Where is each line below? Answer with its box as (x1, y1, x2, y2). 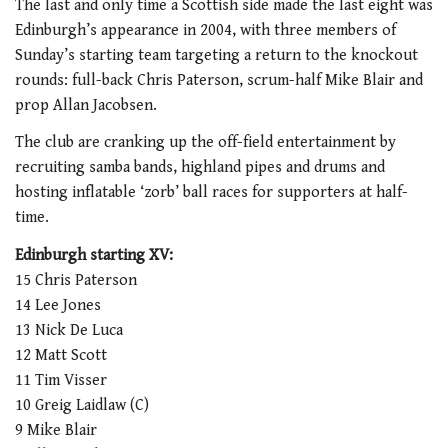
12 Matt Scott (15, 345, 107, 365)
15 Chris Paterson (15, 270, 137, 290)
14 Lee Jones (15, 295, 101, 315)
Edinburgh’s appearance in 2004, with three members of (15, 20, 396, 40)
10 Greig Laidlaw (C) (15, 395, 149, 415)
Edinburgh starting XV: (15, 245, 173, 265)
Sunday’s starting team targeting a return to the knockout (15, 45, 418, 65)
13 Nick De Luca (15, 320, 123, 340)
